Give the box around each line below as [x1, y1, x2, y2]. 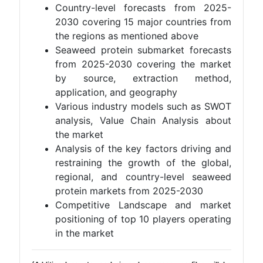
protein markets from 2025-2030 [55, 185, 204, 197]
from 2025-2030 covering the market [55, 58, 231, 70]
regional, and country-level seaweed [55, 171, 231, 183]
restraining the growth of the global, [55, 157, 231, 168]
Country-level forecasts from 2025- [55, 2, 231, 14]
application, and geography [55, 86, 178, 98]
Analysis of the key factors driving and [55, 143, 231, 154]
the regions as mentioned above [55, 30, 199, 42]
